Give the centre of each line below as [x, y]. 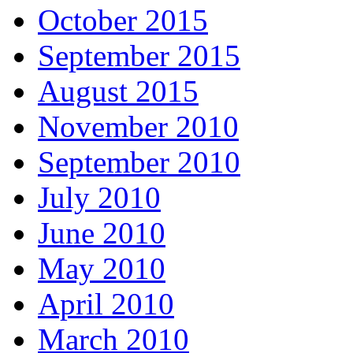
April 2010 [106, 304]
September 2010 [139, 162]
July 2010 [99, 198]
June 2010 [102, 233]
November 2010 [138, 127]
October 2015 [123, 20]
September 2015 [139, 56]
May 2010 [102, 269]
